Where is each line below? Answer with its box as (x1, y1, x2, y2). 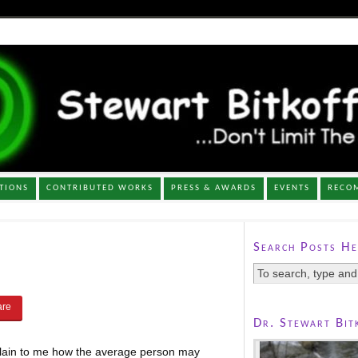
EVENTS (274, 183, 311, 193)
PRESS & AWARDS (171, 183, 257, 193)
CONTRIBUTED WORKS (46, 183, 154, 193)
